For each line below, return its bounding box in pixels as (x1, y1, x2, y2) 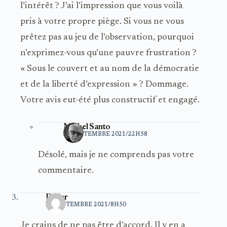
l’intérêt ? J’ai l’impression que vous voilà (20, 2, 183, 11)
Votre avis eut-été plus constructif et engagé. (20, 96, 200, 105)
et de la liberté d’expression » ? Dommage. (20, 80, 188, 90)
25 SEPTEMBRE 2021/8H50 (46, 202, 126, 208)
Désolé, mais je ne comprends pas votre (38, 150, 194, 160)
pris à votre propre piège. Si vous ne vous (20, 17, 184, 27)
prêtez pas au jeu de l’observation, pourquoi (20, 33, 194, 43)
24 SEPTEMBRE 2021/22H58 (63, 132, 147, 138)
